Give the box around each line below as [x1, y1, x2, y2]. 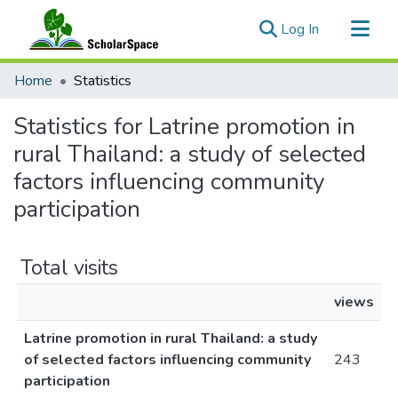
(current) [318, 19, 370, 38]
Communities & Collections [14, 63, 178, 83]
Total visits [20, 253, 118, 282]
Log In [281, 20, 319, 39]
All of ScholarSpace [14, 92, 135, 111]
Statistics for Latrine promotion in [13, 111, 355, 142]
